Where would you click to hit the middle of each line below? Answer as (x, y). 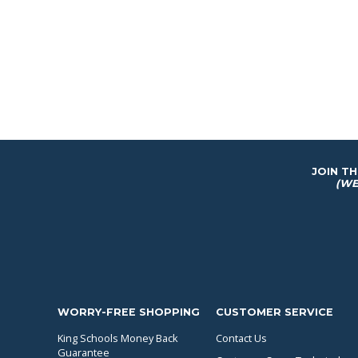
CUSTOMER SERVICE (274, 312)
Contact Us (241, 338)
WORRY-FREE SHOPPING (129, 312)
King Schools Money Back (118, 338)
